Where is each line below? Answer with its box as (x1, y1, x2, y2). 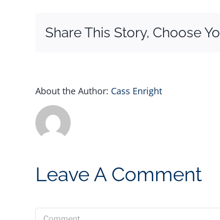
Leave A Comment (35, 162, 202, 186)
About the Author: (35, 84, 111, 97)
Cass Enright (111, 84, 162, 97)
